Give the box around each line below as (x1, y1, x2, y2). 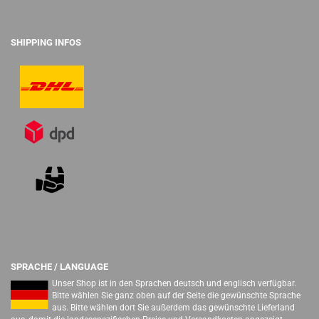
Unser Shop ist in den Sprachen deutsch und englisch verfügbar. (52, 278, 297, 288)
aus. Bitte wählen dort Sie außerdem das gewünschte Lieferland (52, 303, 296, 313)
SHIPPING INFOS (11, 37, 81, 48)
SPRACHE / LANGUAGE (11, 261, 108, 272)
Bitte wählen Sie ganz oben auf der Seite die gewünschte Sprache (52, 291, 301, 300)
